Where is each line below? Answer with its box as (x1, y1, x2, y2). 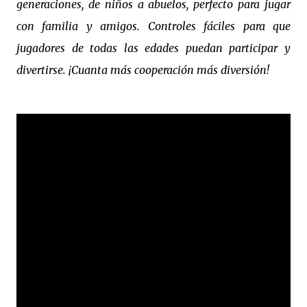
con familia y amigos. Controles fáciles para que (16, 19, 291, 33)
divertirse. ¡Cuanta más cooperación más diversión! (16, 63, 269, 77)
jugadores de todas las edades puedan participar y (16, 41, 291, 55)
